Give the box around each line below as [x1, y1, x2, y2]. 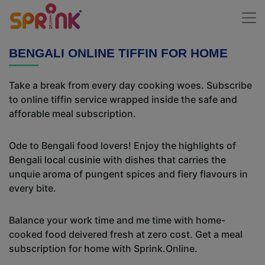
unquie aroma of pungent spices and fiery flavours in [9, 168, 248, 180]
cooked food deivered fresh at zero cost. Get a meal [9, 228, 243, 240]
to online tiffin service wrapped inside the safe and [9, 93, 237, 105]
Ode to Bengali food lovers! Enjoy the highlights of [9, 140, 236, 151]
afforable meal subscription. [9, 108, 136, 119]
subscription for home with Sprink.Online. [9, 243, 198, 254]
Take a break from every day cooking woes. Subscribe [9, 79, 252, 91]
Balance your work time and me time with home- [9, 214, 225, 226]
